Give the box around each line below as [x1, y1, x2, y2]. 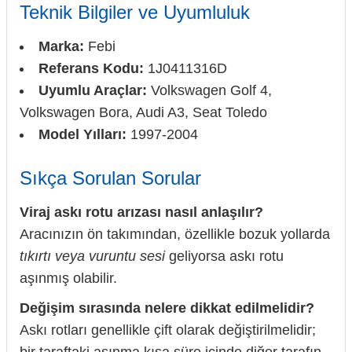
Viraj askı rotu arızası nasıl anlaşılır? [20, 203, 263, 220]
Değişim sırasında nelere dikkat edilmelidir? [20, 299, 314, 316]
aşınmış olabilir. [20, 269, 117, 286]
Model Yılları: [38, 126, 126, 142]
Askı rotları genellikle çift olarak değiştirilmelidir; [20, 321, 316, 338]
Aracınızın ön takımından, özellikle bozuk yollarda [20, 225, 330, 242]
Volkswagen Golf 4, [147, 82, 272, 98]
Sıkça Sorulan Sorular [20, 167, 201, 189]
